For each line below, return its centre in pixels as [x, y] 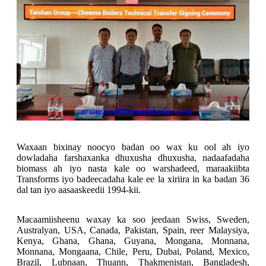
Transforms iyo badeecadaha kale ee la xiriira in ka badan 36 [133, 179]
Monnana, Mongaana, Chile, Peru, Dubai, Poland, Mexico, [133, 252]
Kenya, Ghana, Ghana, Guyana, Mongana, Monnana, [133, 241]
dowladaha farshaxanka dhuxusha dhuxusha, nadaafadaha [133, 158]
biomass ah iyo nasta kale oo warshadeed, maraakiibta [133, 169]
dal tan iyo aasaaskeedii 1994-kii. [79, 190]
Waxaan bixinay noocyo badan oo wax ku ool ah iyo [133, 147]
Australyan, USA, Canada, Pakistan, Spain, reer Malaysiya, [133, 230]
